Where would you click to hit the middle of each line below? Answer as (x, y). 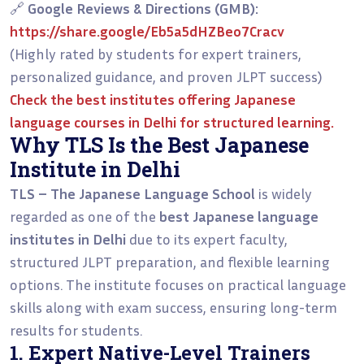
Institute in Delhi (95, 169)
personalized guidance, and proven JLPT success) (166, 76)
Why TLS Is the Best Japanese (159, 145)
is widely (284, 193)
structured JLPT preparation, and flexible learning (170, 261)
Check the (43, 99)
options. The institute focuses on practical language (178, 284)
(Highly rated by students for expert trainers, (156, 53)
